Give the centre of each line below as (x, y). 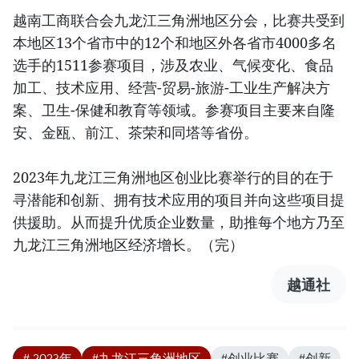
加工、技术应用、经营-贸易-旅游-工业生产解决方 (171, 88)
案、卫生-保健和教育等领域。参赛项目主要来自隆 (174, 110)
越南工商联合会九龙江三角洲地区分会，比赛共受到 (179, 20)
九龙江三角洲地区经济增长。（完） (128, 245)
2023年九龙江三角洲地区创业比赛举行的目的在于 (173, 177)
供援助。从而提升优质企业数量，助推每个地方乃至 (179, 222)
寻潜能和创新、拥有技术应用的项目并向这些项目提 (179, 200)
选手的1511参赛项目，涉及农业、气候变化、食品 (173, 65)
